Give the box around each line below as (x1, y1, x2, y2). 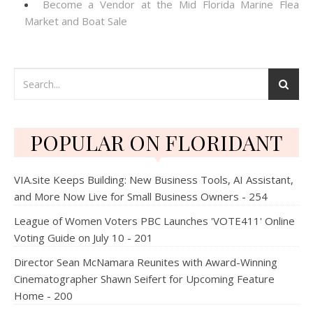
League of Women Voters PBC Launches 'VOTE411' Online (14, 214, 295, 228)
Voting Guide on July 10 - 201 (14, 231, 153, 245)
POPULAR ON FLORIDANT (30, 129, 283, 156)
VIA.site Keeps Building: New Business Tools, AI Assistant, (14, 173, 293, 187)
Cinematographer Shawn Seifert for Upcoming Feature (14, 272, 275, 286)
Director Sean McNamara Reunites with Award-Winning (14, 255, 277, 269)
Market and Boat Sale (24, 14, 127, 28)
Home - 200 (14, 289, 73, 303)
